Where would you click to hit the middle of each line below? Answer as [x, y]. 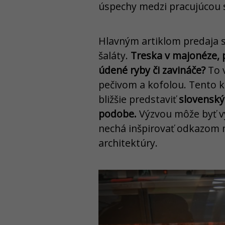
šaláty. [115, 55]
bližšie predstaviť [139, 99]
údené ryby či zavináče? [152, 70]
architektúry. [128, 143]
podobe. [118, 114]
